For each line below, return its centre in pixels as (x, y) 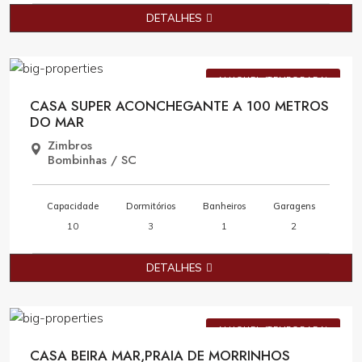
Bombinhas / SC (92, 160)
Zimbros (70, 145)
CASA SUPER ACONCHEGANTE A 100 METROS (179, 106)
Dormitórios (151, 206)
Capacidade (73, 206)
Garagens (294, 206)
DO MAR (57, 122)
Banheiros (224, 206)
